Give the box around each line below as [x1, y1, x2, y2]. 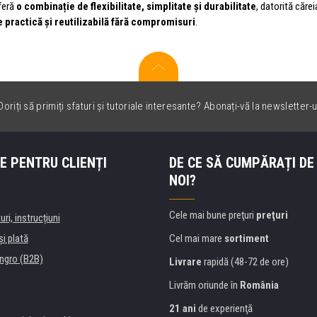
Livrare [169, 255, 202, 268]
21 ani [169, 301, 196, 315]
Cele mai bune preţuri [169, 208, 256, 221]
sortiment [224, 231, 269, 245]
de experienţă [196, 301, 253, 315]
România [240, 278, 279, 292]
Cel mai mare [169, 231, 224, 245]
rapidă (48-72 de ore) [202, 255, 289, 268]
